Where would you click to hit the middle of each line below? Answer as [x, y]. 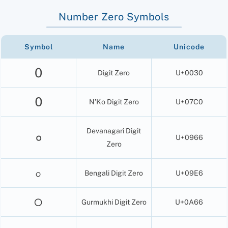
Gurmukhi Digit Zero [114, 202]
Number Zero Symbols [114, 17]
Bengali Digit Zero [114, 173]
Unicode [189, 47]
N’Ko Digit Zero [114, 102]
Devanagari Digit [114, 131]
